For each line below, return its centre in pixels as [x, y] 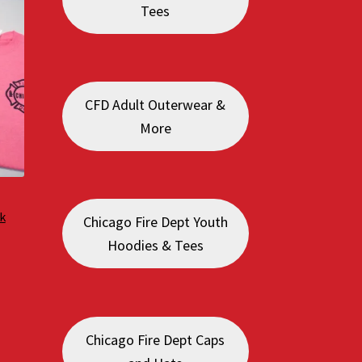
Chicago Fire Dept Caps [156, 339]
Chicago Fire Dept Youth [155, 222]
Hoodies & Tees [155, 246]
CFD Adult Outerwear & [156, 105]
